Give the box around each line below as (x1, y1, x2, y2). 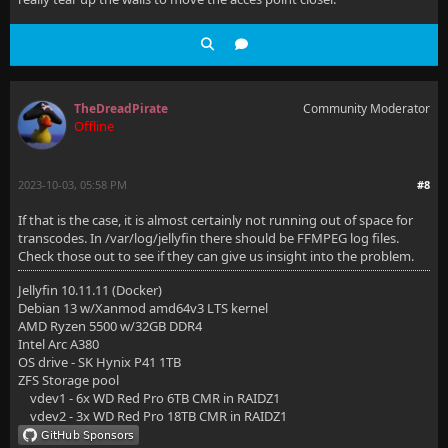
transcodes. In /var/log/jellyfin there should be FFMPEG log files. (18, 229, 399, 247)
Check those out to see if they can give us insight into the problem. (18, 247, 414, 265)
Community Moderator (303, 100, 430, 117)
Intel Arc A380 (18, 335, 99, 353)
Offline (74, 117, 114, 135)
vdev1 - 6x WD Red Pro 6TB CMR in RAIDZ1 (18, 389, 280, 407)
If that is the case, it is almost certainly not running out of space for (18, 211, 413, 229)
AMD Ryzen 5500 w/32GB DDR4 (18, 317, 202, 335)
